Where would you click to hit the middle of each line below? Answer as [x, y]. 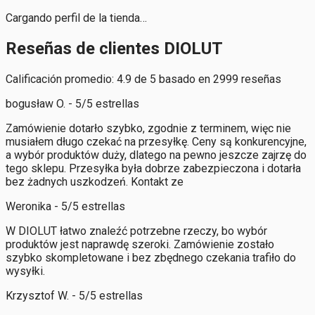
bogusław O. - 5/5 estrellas [72, 103]
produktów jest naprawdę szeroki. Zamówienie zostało [140, 244]
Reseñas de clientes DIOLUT [114, 48]
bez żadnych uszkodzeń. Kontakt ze [95, 181]
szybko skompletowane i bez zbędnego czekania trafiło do [151, 257]
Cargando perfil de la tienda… [76, 18]
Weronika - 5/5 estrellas [65, 206]
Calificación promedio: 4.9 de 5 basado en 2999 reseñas [143, 79]
